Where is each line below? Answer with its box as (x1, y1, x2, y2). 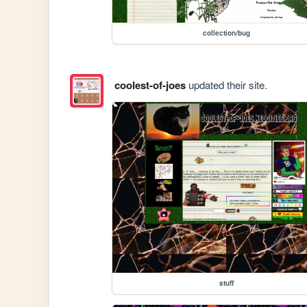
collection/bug (202, 27, 250, 38)
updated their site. (185, 77, 267, 93)
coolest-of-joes (114, 77, 186, 93)
